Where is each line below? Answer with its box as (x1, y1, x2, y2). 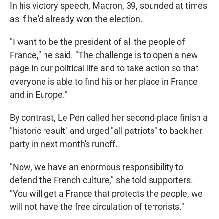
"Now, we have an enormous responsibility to (10, 161, 183, 172)
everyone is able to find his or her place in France (10, 76, 197, 87)
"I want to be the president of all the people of (10, 36, 185, 47)
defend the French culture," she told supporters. (10, 175, 193, 185)
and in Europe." (10, 89, 67, 100)
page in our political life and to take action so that (10, 63, 198, 73)
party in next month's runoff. (10, 138, 118, 149)
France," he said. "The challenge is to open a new (10, 49, 198, 60)
